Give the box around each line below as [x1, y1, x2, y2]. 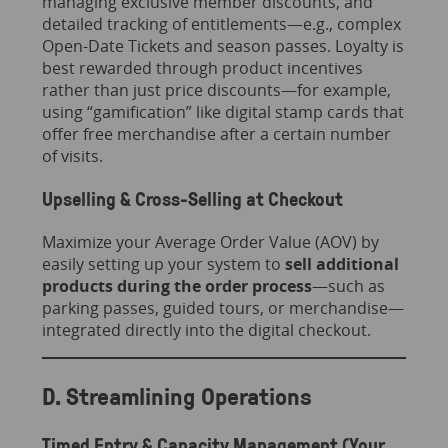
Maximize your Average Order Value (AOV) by [41, 230, 379, 253]
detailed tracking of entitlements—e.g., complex [41, 13, 401, 36]
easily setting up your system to [41, 252, 285, 275]
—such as [311, 274, 385, 297]
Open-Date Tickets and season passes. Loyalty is [41, 35, 404, 58]
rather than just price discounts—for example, [41, 79, 391, 102]
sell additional [284, 252, 399, 275]
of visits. [41, 145, 103, 168]
